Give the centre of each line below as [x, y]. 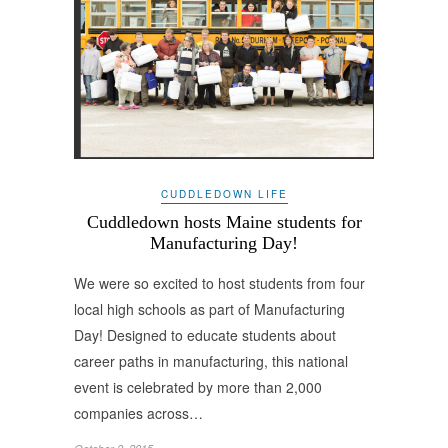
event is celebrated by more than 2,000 [198, 386]
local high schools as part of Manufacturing [209, 308]
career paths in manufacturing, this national [211, 360]
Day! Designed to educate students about [205, 334]
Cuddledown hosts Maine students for [224, 221]
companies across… [138, 412]
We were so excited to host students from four [219, 282]
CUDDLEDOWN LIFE [224, 193]
